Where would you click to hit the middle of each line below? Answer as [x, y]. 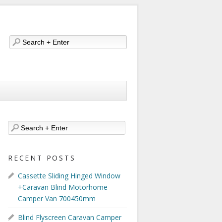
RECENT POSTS [42, 158]
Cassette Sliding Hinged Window [69, 176]
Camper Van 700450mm [57, 198]
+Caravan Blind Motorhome [63, 187]
